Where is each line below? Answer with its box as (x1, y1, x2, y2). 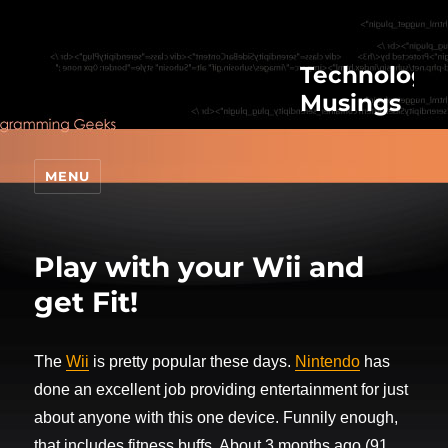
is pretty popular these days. (89, 353, 296, 371)
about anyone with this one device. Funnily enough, (34, 409, 399, 427)
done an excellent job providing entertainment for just (34, 381, 409, 399)
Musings (299, 89, 401, 118)
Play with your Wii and (34, 250, 365, 285)
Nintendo (295, 353, 361, 371)
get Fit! (34, 285, 139, 320)
